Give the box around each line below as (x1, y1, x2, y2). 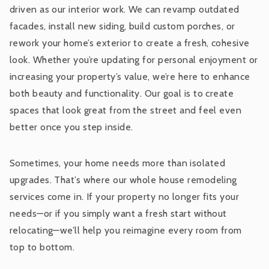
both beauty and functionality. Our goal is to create (10, 87, 234, 99)
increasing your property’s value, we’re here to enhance (10, 70, 250, 82)
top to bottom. (10, 241, 75, 253)
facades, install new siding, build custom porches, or (10, 20, 235, 32)
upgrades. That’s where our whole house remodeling (10, 174, 237, 186)
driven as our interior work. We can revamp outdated (10, 3, 240, 15)
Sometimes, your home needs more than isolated (10, 157, 226, 169)
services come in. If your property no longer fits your (10, 190, 240, 202)
